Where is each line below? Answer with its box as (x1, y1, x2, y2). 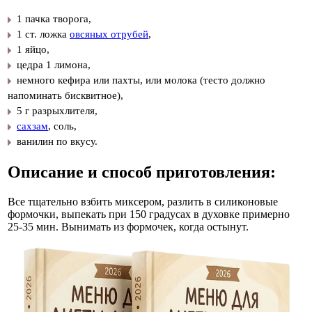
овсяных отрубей (70, 28, 148, 40)
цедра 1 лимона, (17, 58, 91, 70)
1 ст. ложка (17, 28, 70, 40)
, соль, (48, 120, 77, 132)
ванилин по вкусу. (17, 135, 97, 147)
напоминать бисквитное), (8, 89, 123, 101)
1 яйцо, (17, 43, 49, 55)
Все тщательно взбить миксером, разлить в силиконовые (8, 195, 278, 208)
